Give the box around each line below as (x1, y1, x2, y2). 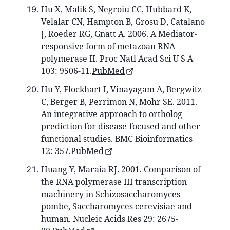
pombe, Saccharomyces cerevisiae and (41, 200, 192, 212)
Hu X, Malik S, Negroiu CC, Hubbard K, (41, 3, 191, 15)
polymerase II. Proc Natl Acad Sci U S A (41, 52, 193, 64)
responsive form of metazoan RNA (41, 40, 175, 52)
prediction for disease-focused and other (41, 120, 200, 132)
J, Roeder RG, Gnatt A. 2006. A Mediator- (41, 28, 197, 40)
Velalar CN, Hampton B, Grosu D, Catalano (41, 15, 205, 27)
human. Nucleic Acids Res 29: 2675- (41, 213, 178, 224)
